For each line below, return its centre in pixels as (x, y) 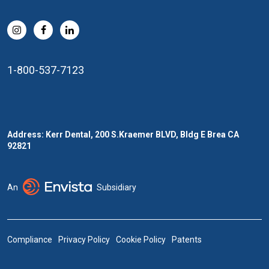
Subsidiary (116, 188)
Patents (187, 239)
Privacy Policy (84, 239)
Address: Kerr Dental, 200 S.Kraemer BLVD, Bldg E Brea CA (123, 134)
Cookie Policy (141, 239)
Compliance (30, 239)
